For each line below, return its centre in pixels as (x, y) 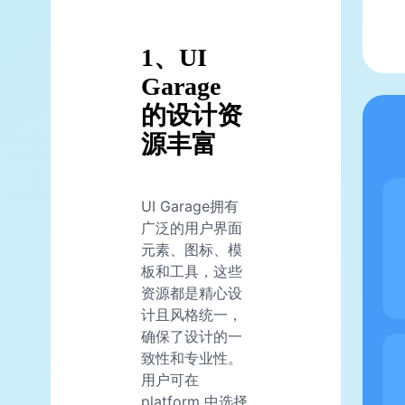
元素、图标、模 (192, 249)
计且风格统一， (192, 314)
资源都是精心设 (192, 292)
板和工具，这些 (192, 271)
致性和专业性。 (192, 358)
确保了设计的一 (192, 336)
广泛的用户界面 (192, 227)
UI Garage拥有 (190, 206)
